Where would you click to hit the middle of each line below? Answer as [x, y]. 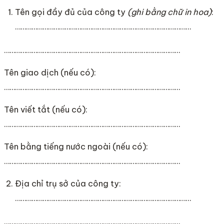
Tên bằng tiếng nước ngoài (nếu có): [76, 146]
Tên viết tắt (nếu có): [46, 109]
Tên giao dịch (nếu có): [50, 72]
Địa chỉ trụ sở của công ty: [68, 183]
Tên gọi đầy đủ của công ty [71, 12]
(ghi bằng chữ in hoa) [170, 12]
